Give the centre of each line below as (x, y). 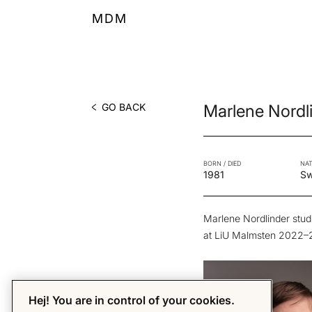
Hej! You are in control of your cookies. (132, 301)
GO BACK (123, 107)
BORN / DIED (222, 163)
